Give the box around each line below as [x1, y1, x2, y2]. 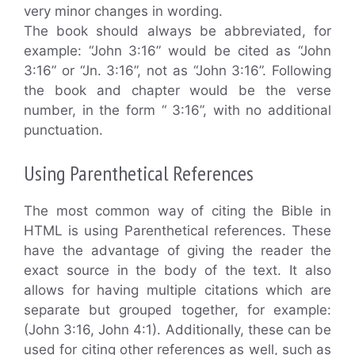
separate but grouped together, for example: [24, 301, 331, 318]
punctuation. [24, 122, 103, 138]
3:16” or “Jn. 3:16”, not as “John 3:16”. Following [24, 63, 331, 78]
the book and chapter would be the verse [24, 82, 331, 98]
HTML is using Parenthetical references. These [24, 222, 331, 239]
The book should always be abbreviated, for [24, 23, 331, 39]
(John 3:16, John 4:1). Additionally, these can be [24, 321, 331, 338]
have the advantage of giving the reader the [24, 242, 331, 258]
